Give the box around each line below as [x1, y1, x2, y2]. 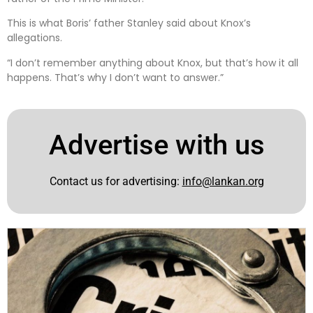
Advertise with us [48, 128, 265, 161]
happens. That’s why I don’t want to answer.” [7, 70, 224, 85]
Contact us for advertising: [49, 174, 182, 188]
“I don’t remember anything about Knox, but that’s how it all [7, 55, 298, 70]
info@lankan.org [182, 174, 264, 188]
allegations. [7, 31, 62, 45]
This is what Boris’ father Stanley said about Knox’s [7, 16, 251, 31]
